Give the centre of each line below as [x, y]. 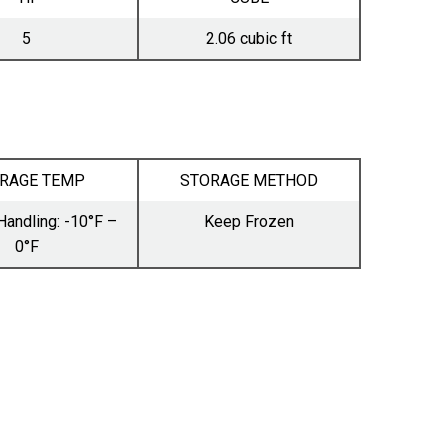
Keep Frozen [249, 222]
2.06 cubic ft [249, 38]
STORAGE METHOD [249, 181]
